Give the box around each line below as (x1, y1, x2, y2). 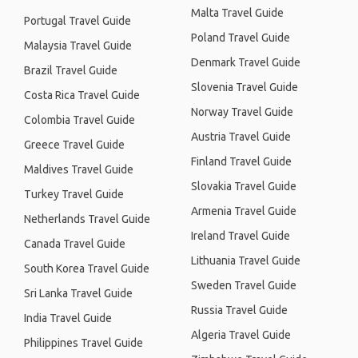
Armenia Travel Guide (191, 205, 296, 217)
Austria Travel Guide (191, 130, 291, 143)
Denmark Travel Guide (191, 56, 300, 69)
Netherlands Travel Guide (24, 213, 150, 225)
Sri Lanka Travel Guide (24, 287, 133, 300)
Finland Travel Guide (191, 155, 292, 168)
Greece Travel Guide (24, 138, 125, 151)
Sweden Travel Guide (191, 279, 296, 292)
